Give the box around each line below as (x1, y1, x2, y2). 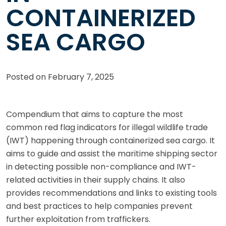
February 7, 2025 (48, 71, 114, 83)
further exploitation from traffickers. (6, 213, 150, 225)
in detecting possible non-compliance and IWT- (6, 160, 196, 173)
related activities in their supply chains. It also (6, 174, 185, 186)
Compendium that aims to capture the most (6, 108, 183, 120)
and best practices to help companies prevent (6, 200, 193, 212)
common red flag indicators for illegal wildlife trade (6, 121, 208, 133)
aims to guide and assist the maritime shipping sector (6, 147, 217, 159)
